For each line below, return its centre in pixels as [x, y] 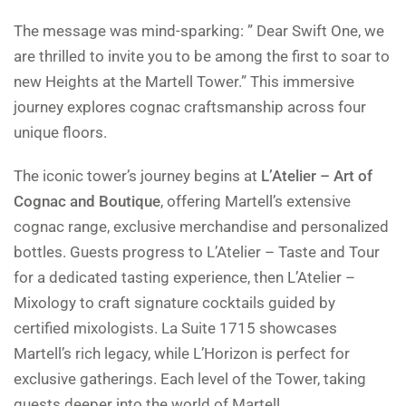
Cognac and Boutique [87, 202]
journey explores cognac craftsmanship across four [190, 107]
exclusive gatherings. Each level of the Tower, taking [190, 379]
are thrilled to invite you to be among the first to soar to [202, 57]
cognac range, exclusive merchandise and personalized [201, 227]
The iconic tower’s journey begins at [137, 176]
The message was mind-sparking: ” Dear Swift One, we [199, 31]
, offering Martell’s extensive [256, 202]
